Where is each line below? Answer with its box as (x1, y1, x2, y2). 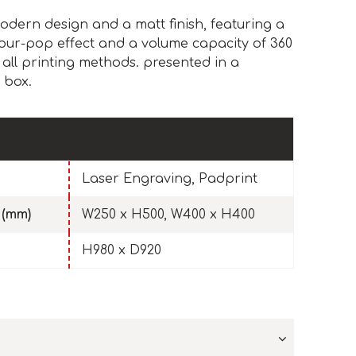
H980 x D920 (82, 243, 161, 258)
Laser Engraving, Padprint (82, 172, 257, 187)
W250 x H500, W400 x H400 (82, 207, 255, 222)
